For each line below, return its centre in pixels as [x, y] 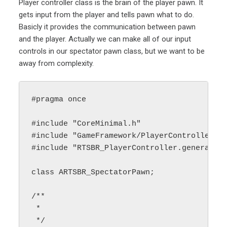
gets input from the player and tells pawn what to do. [107, 15]
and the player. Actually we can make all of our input [105, 39]
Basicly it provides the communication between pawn [107, 27]
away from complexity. [56, 63]
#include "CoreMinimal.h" [86, 124]
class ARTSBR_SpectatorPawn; [93, 172]
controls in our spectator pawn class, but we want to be [112, 51]
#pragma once [59, 99]
